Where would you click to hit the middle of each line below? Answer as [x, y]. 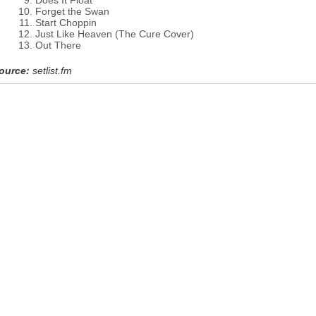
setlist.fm [52, 71]
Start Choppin [66, 23]
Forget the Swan [72, 11]
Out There [58, 45]
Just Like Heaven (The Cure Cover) [115, 34]
